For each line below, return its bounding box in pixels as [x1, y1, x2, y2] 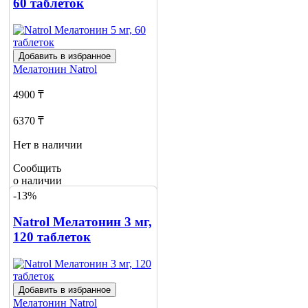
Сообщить [13, 162, 61, 175]
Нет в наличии [13, 139, 82, 151]
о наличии [13, 175, 62, 187]
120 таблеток [13, 230, 91, 245]
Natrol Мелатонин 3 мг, [13, 214, 152, 230]
